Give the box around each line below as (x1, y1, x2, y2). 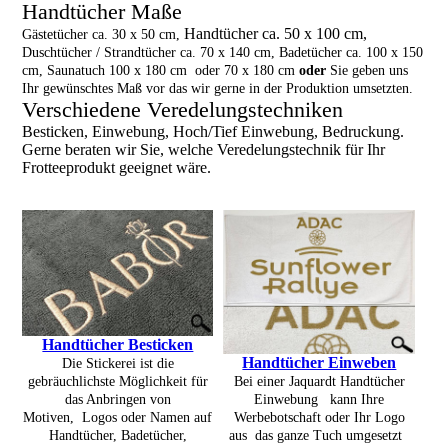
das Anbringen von (64, 391, 171, 407)
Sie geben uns (326, 62, 409, 78)
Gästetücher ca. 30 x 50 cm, (22, 26, 185, 42)
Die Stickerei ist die (61, 355, 174, 371)
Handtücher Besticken (42, 335, 194, 353)
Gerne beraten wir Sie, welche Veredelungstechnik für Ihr (22, 140, 386, 158)
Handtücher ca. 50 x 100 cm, (184, 24, 368, 42)
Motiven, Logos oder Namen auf (23, 409, 213, 425)
